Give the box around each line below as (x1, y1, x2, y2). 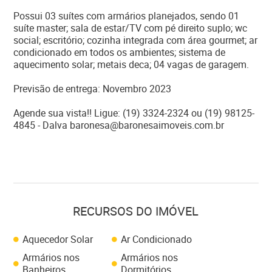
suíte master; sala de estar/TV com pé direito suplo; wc (13, 21, 248, 35)
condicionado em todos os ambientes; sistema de (13, 46, 226, 59)
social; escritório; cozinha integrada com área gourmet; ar (13, 33, 258, 47)
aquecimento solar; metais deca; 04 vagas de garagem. (13, 58, 250, 71)
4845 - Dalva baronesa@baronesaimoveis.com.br (13, 118, 225, 132)
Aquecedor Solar (22, 233, 93, 246)
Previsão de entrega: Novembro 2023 (13, 82, 172, 95)
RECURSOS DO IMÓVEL (73, 203, 199, 219)
